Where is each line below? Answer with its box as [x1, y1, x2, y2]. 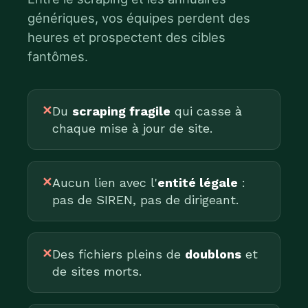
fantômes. [27, 49, 88, 64]
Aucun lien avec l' [52, 175, 157, 190]
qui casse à [170, 104, 242, 118]
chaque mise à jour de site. [52, 121, 212, 135]
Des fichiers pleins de [52, 247, 185, 261]
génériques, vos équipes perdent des [27, 10, 250, 25]
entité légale [157, 175, 238, 190]
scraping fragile [72, 104, 170, 118]
